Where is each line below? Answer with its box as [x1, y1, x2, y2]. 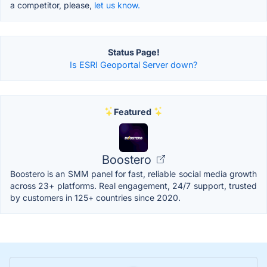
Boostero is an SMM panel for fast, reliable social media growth [10, 168, 257, 179]
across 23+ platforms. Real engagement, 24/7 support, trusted [10, 180, 257, 191]
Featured [113, 106, 151, 117]
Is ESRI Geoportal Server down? [70, 59, 197, 70]
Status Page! [107, 46, 160, 57]
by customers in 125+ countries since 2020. [10, 192, 181, 203]
